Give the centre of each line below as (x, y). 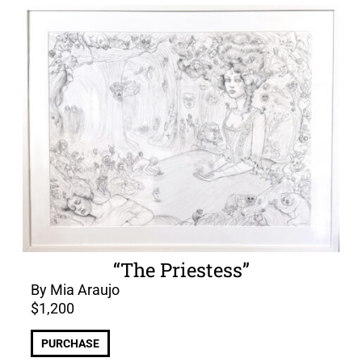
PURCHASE (70, 343)
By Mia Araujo (75, 290)
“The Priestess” (181, 270)
